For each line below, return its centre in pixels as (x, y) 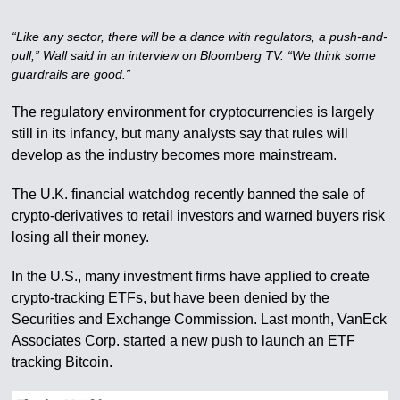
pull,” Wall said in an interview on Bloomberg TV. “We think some (194, 55)
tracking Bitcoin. (62, 362)
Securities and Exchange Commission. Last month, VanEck (200, 319)
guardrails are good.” (71, 74)
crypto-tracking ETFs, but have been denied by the (171, 298)
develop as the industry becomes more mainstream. (175, 155)
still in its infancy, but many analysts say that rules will (180, 133)
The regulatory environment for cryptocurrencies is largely (193, 112)
